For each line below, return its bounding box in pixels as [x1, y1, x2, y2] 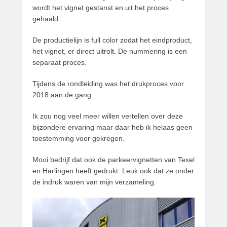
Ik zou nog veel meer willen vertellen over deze [32, 112, 183, 121]
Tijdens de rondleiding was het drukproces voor [32, 80, 184, 88]
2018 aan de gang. [32, 91, 93, 99]
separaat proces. [32, 58, 87, 67]
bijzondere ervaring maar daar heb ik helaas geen [32, 123, 193, 132]
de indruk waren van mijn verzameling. [32, 178, 156, 186]
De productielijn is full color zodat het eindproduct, [32, 36, 192, 45]
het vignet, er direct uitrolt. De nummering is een [32, 47, 187, 56]
